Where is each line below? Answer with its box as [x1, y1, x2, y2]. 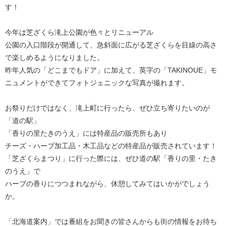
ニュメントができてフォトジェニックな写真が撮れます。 [5, 79, 189, 87]
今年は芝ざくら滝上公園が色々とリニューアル [5, 28, 153, 36]
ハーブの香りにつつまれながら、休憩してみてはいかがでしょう [5, 180, 210, 188]
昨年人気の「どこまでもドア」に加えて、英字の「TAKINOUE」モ [5, 66, 217, 74]
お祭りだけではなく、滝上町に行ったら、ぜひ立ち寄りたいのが [5, 104, 210, 112]
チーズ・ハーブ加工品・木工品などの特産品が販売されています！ [5, 142, 217, 150]
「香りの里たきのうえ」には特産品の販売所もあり [5, 129, 167, 137]
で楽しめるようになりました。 [5, 53, 104, 62]
